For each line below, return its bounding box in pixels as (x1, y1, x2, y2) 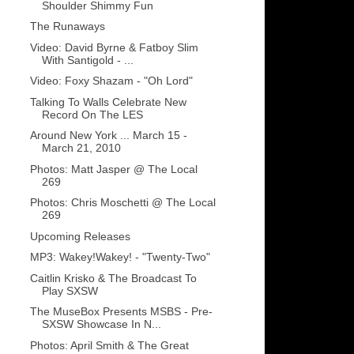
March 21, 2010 (41, 141, 121, 155)
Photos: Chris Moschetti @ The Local (29, 196, 216, 209)
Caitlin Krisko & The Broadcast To (29, 271, 197, 284)
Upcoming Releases (29, 229, 130, 243)
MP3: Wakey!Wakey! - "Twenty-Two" (29, 250, 210, 264)
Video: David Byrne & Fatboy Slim (29, 40, 198, 54)
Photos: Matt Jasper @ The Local (29, 162, 198, 175)
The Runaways (29, 20, 105, 33)
